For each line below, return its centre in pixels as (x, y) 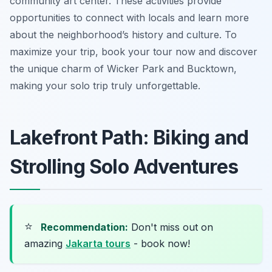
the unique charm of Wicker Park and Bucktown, (123, 69)
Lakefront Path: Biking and (129, 138)
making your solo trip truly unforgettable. (105, 86)
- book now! (160, 244)
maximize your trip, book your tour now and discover (134, 52)
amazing (45, 244)
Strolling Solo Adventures (124, 167)
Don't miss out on (171, 227)
